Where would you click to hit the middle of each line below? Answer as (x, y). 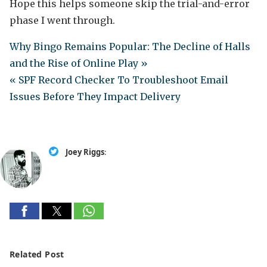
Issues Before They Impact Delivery (95, 97)
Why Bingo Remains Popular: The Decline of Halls (130, 47)
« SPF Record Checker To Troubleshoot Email (119, 80)
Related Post (37, 254)
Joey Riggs (85, 152)
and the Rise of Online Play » (79, 63)
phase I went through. (62, 21)
